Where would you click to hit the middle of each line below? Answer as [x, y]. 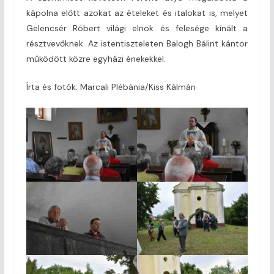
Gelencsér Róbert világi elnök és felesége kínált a [137, 28]
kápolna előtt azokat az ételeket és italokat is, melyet [137, 13]
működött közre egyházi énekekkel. [96, 58]
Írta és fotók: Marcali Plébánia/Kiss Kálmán [111, 87]
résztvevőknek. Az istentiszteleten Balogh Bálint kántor [137, 43]
